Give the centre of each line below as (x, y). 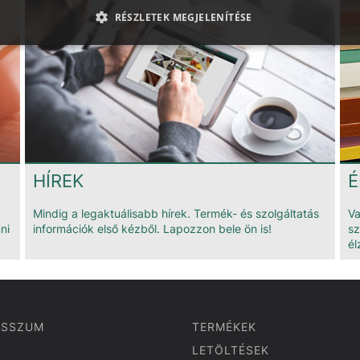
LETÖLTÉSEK (231, 350)
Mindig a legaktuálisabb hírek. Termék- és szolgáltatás (176, 213)
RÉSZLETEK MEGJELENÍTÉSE (183, 17)
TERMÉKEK (224, 326)
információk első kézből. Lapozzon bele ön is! (152, 228)
